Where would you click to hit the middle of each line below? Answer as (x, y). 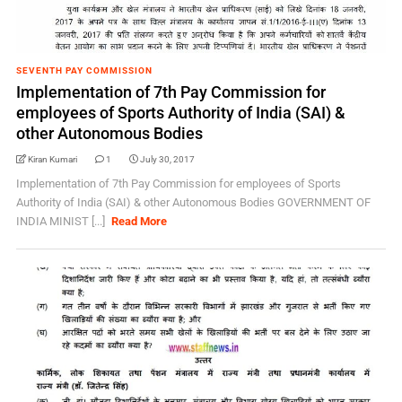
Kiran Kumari (52, 159)
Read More (140, 221)
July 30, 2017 (167, 159)
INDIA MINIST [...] (61, 221)
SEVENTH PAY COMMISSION (84, 70)
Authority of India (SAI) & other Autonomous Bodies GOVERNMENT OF (193, 202)
